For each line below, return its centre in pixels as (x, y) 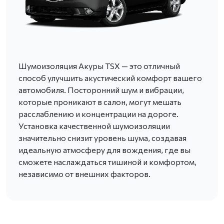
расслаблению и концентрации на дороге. (98, 114)
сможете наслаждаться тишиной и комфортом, (107, 162)
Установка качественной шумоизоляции (94, 126)
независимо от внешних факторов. (84, 174)
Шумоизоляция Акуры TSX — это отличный (99, 66)
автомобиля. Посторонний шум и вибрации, (101, 90)
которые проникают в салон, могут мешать (100, 102)
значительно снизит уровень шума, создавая (102, 138)
